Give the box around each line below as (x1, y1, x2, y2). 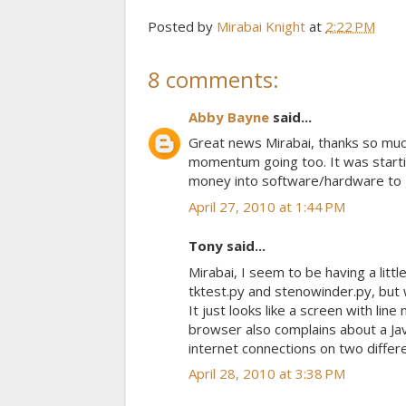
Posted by (148, 16, 217, 35)
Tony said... (188, 237, 266, 256)
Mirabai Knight (217, 16, 305, 35)
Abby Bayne (188, 107, 269, 126)
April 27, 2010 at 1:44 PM (188, 197, 345, 216)
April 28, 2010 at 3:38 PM (188, 364, 345, 383)
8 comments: (148, 63, 279, 94)
